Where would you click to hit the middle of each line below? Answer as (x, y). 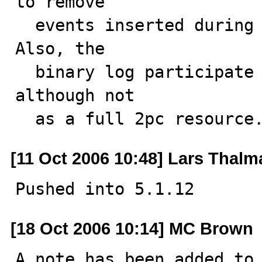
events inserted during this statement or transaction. (25, 25)
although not (75, 95)
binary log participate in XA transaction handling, (25, 72)
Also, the (60, 49)
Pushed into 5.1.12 (105, 189)
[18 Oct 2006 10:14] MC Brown (132, 228)
